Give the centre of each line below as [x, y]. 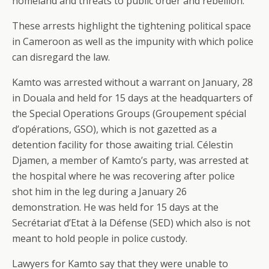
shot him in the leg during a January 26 [99, 192]
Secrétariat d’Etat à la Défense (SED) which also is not [131, 223]
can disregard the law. [61, 57]
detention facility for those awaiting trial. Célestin [122, 145]
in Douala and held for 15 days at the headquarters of [132, 98]
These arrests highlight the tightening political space [131, 26]
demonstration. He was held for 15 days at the [115, 207]
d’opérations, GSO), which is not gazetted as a [114, 129]
